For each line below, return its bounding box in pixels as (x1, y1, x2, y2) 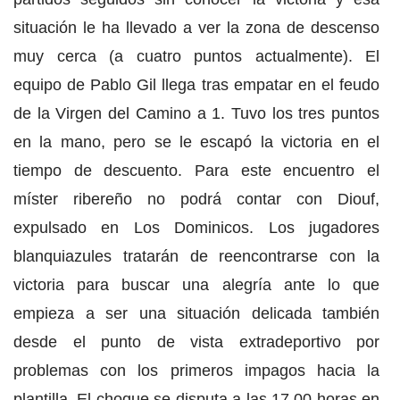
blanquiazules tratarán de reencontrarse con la (13, 247, 379, 266)
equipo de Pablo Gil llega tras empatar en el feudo (13, 76, 379, 95)
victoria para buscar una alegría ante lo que (13, 276, 379, 295)
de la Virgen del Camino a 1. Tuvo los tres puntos (13, 104, 379, 123)
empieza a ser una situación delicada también (13, 304, 379, 323)
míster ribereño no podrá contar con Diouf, (13, 190, 379, 209)
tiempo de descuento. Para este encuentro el (13, 162, 379, 180)
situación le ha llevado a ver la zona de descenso (13, 19, 379, 37)
